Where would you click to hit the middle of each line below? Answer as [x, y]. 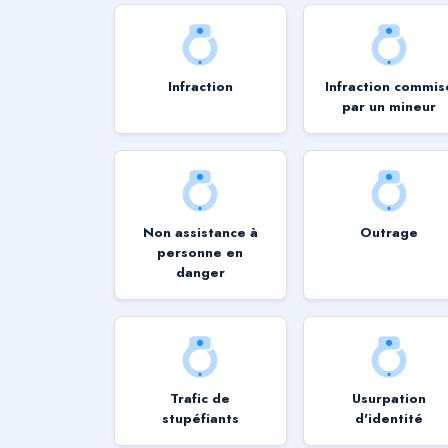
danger [200, 272]
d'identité [389, 418]
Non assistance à [200, 232]
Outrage [389, 232]
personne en [200, 252]
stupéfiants [200, 418]
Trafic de [200, 398]
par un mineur [389, 106]
